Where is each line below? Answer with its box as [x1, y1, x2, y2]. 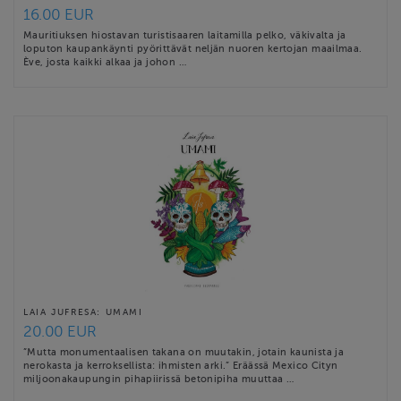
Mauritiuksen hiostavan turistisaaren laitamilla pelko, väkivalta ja [23, 30, 346, 41]
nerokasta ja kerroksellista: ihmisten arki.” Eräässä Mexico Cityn [23, 360, 338, 371]
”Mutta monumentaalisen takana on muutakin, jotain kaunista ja [23, 346, 345, 358]
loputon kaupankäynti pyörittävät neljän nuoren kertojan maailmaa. [23, 43, 363, 55]
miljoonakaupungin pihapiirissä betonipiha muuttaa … [23, 373, 294, 385]
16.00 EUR [23, 6, 94, 24]
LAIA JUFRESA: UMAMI [23, 307, 143, 318]
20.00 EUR [23, 323, 97, 341]
